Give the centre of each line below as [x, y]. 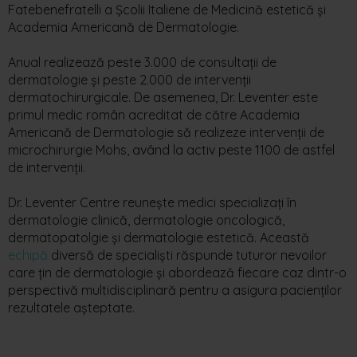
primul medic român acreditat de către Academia [154, 114]
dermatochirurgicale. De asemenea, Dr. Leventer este [163, 97]
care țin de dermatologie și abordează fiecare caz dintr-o [177, 272]
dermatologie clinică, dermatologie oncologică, [146, 220]
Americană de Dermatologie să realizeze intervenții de [166, 132]
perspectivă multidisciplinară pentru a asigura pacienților [175, 290]
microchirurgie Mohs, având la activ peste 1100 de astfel [171, 149]
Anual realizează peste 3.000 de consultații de [142, 62]
